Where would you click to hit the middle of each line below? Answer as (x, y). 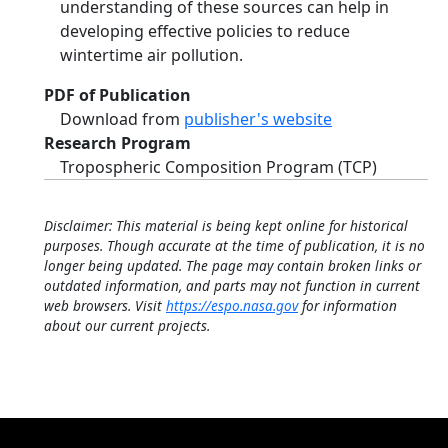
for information (347, 305)
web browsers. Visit (105, 305)
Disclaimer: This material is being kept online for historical (226, 225)
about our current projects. (127, 325)
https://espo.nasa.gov (232, 305)
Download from (122, 119)
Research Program (117, 143)
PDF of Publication (117, 95)
